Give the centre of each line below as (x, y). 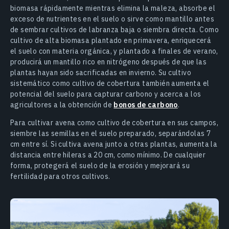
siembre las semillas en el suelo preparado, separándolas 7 (111, 133)
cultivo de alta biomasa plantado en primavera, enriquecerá (111, 40)
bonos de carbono (146, 105)
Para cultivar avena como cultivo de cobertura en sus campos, (114, 122)
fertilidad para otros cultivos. (60, 176)
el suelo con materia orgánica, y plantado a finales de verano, (114, 51)
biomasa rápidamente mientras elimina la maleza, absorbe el (113, 8)
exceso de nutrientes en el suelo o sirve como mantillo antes (112, 19)
